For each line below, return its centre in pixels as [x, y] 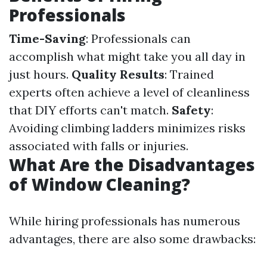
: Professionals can [138, 38]
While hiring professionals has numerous [125, 221]
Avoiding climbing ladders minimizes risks [127, 128]
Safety [191, 110]
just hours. [40, 74]
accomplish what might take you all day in [127, 56]
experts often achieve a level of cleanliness [129, 92]
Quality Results [118, 74]
